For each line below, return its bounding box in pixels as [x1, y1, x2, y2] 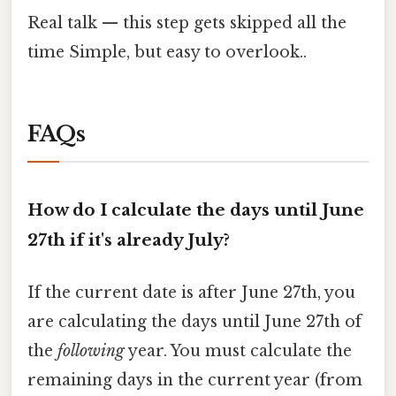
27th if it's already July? [27, 229, 230, 250]
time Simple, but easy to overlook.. [27, 42, 307, 63]
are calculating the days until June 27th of [27, 311, 362, 331]
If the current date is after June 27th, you [27, 282, 355, 302]
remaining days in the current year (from [27, 369, 362, 390]
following [57, 340, 125, 361]
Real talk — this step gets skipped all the [27, 13, 346, 34]
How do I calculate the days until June [27, 199, 364, 220]
